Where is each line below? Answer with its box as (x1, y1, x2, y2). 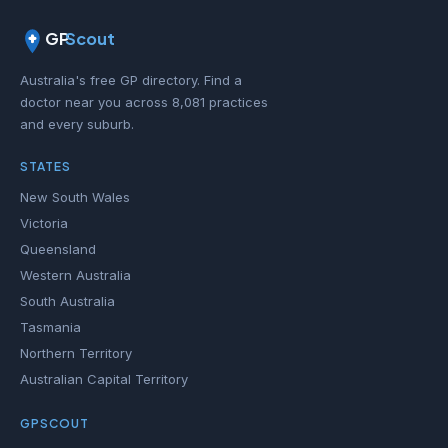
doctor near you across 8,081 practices (20, 94, 268, 110)
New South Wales (20, 189, 130, 205)
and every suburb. (20, 116, 134, 132)
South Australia (20, 293, 115, 309)
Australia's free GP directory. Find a (20, 72, 242, 88)
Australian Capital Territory (20, 371, 188, 387)
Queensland (20, 241, 96, 257)
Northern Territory (20, 345, 132, 361)
